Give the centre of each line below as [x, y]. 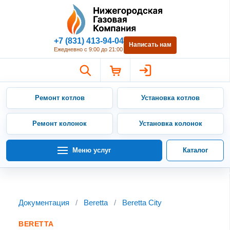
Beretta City [142, 202]
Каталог [195, 150]
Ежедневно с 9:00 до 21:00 [88, 49]
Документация [44, 202]
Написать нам [150, 45]
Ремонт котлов [60, 98]
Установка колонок [170, 123]
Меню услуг [92, 150]
